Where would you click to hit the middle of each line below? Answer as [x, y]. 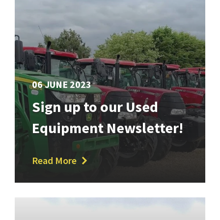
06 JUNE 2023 [62, 84]
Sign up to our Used [95, 106]
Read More [54, 160]
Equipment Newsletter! [108, 127]
